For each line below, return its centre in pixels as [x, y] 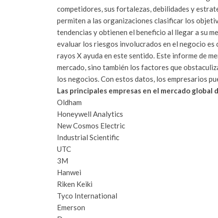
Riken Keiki [75, 184]
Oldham [69, 102]
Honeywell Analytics [90, 114]
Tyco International [87, 195]
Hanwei [69, 172]
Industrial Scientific [88, 137]
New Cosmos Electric [91, 125]
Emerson [71, 207]
